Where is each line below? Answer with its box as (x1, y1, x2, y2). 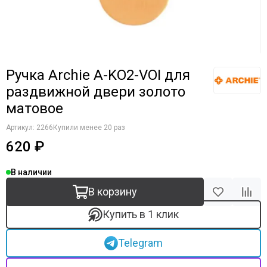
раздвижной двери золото (6, 83, 185, 100)
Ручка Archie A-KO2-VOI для (6, 67, 190, 83)
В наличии (11, 167, 52, 177)
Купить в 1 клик (102, 208, 179, 221)
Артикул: (6, 123, 36, 132)
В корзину (88, 185, 138, 198)
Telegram (118, 237, 163, 249)
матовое (6, 100, 63, 117)
